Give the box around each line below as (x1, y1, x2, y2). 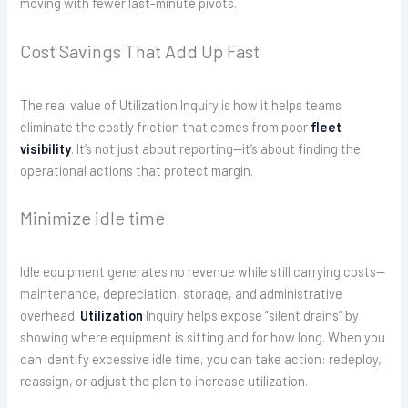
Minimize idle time (20, 207, 166, 229)
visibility (20, 139, 72, 157)
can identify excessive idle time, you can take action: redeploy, (20, 351, 382, 368)
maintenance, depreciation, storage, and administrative (20, 285, 343, 302)
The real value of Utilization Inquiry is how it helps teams (20, 96, 342, 113)
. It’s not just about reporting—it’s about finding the (71, 139, 362, 157)
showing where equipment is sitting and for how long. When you (20, 329, 386, 346)
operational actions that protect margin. (20, 161, 254, 178)
